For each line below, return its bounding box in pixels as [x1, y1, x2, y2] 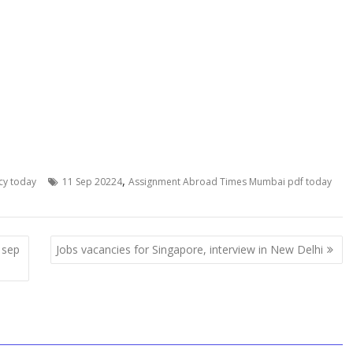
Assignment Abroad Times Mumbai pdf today [128, 175, 332, 189]
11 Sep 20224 [62, 175, 122, 189]
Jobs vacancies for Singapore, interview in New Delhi [55, 241, 323, 257]
